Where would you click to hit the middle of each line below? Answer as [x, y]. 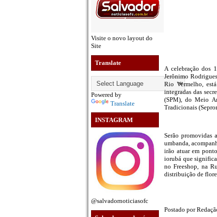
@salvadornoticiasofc [120, 201]
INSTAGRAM [114, 120]
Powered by [106, 94]
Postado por [180, 210]
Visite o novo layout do [122, 38]
